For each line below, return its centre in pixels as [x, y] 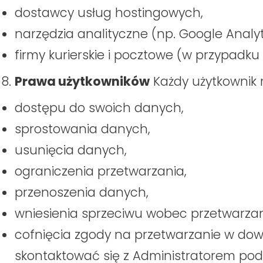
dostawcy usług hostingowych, [109, 13]
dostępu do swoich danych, [99, 108]
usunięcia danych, [71, 150]
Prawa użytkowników [82, 82]
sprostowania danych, [82, 129]
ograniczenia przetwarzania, [101, 171]
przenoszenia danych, [82, 193]
